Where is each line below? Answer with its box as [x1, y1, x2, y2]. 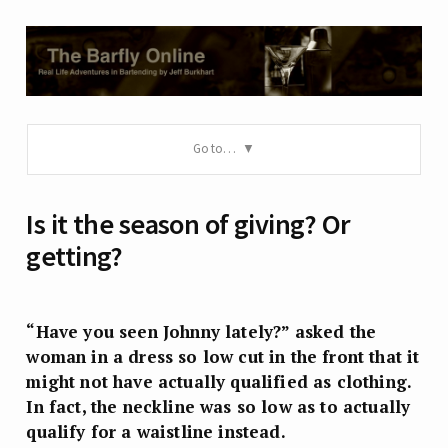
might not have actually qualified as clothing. [26, 369, 412, 393]
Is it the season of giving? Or [26, 206, 351, 243]
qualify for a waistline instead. [26, 419, 286, 443]
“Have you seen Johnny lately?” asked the [26, 319, 377, 343]
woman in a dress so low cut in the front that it [26, 344, 420, 368]
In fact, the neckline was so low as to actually [26, 394, 411, 418]
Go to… [193, 140, 237, 158]
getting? [26, 238, 123, 275]
